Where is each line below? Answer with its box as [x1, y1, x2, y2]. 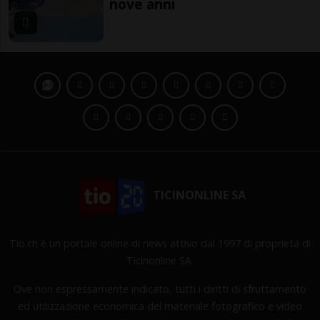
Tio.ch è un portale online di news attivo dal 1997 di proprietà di [9, 236, 311, 250]
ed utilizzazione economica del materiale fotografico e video [18, 299, 302, 313]
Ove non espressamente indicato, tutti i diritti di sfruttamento [14, 281, 306, 296]
